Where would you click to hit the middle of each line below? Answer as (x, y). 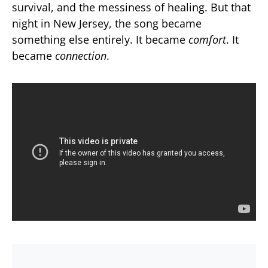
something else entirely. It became (100, 40)
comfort (207, 40)
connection (81, 56)
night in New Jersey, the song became (107, 24)
